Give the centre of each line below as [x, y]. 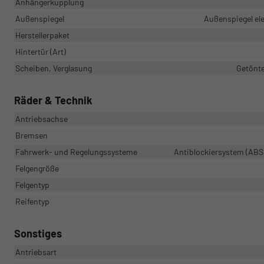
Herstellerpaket [42, 35]
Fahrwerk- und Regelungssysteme [76, 152]
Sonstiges [38, 234]
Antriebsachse [42, 119]
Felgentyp [32, 185]
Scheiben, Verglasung [54, 68]
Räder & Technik [53, 100]
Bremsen [32, 136]
